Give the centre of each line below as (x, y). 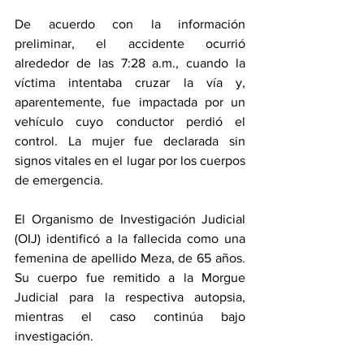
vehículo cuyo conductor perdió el (130, 121)
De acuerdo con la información (130, 24)
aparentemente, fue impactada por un (130, 102)
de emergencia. (59, 180)
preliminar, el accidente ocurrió (130, 43)
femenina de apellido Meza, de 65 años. (130, 258)
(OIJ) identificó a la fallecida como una (130, 238)
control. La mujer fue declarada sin (130, 141)
